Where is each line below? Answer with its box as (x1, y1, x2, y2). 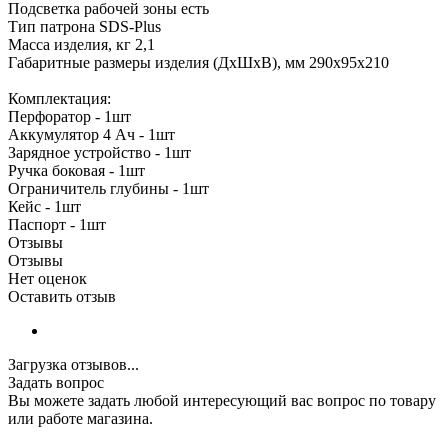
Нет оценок (8, 269, 87, 287)
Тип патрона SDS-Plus (8, 17, 161, 35)
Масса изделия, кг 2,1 (8, 35, 155, 53)
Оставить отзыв (8, 287, 116, 305)
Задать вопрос (8, 373, 104, 391)
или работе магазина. (8, 409, 153, 427)
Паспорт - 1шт (8, 215, 106, 233)
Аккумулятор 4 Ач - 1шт (8, 125, 175, 143)
